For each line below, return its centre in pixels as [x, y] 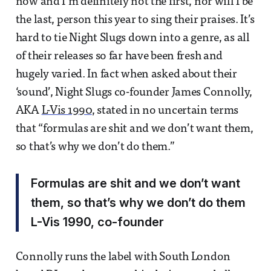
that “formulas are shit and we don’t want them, [134, 129]
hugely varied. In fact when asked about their [126, 74]
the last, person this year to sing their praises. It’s [135, 20]
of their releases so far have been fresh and [119, 56]
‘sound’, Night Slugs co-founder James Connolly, [134, 93]
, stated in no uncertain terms [165, 111]
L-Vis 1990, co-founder [97, 222]
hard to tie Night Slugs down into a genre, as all [132, 38]
